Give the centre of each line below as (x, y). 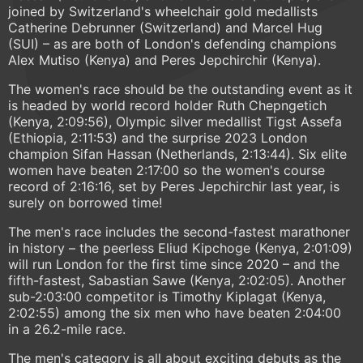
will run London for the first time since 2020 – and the (174, 265)
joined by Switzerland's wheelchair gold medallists (163, 12)
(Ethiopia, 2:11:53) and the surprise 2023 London (158, 138)
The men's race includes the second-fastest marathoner (179, 232)
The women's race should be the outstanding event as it (180, 90)
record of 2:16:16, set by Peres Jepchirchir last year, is (174, 187)
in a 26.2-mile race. (67, 329)
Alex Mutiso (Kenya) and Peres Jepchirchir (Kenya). (164, 60)
